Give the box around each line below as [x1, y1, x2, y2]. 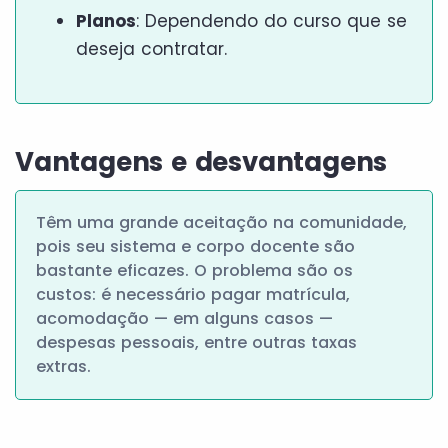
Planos [76, 8, 136, 33]
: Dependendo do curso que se [136, 8, 407, 33]
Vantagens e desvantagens [15, 143, 388, 180]
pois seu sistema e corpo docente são [36, 234, 355, 258]
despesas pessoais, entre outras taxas [36, 330, 357, 354]
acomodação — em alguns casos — [36, 306, 333, 330]
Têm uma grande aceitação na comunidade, [36, 210, 407, 234]
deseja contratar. [76, 36, 227, 61]
